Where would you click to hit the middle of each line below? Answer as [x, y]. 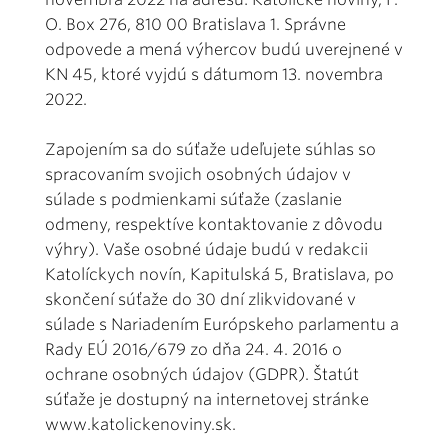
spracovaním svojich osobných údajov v [198, 174]
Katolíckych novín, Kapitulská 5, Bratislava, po [219, 274]
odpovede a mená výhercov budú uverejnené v [224, 49]
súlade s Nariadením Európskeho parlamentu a [222, 324]
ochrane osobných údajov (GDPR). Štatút [202, 374]
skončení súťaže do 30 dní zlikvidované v [200, 299]
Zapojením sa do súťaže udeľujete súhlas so [210, 149]
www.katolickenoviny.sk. [140, 424]
